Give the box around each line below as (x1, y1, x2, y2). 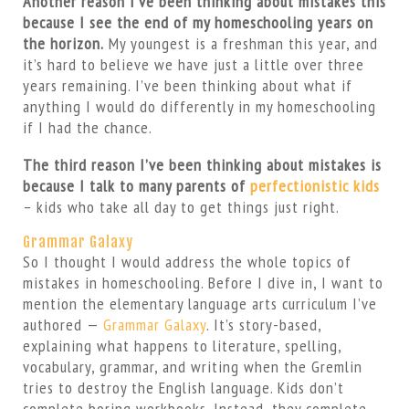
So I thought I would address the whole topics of (22, 251, 351, 272)
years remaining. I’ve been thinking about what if (22, 75, 352, 96)
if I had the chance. (22, 117, 152, 138)
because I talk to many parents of (22, 175, 250, 196)
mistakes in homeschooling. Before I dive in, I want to (22, 272, 383, 293)
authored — (22, 314, 103, 335)
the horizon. (22, 33, 104, 54)
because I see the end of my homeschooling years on (22, 12, 373, 33)
